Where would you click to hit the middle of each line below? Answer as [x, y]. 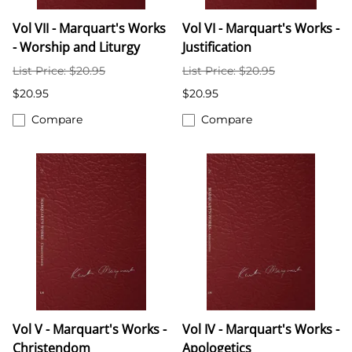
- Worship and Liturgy [76, 48]
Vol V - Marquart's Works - [90, 330]
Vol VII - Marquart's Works [89, 29]
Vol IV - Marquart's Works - [261, 330]
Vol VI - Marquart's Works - [261, 29]
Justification [217, 48]
